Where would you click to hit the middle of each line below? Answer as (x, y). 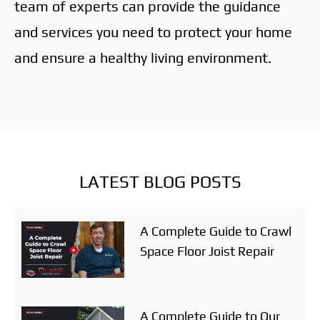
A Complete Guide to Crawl (215, 231)
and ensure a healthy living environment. (143, 57)
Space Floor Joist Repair (207, 251)
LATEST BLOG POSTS (160, 181)
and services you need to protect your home (153, 31)
